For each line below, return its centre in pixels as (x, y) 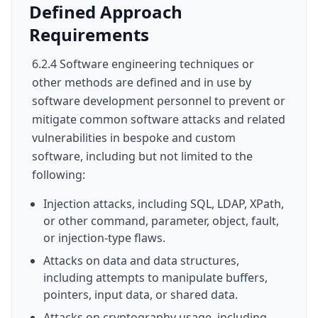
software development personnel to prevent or (159, 101)
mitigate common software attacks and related (159, 119)
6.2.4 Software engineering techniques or (143, 64)
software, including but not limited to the (142, 156)
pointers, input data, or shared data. (141, 295)
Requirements (89, 34)
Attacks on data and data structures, (141, 261)
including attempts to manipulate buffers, (155, 278)
